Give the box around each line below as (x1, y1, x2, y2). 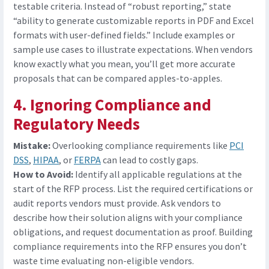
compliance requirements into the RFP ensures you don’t (13, 240, 247, 253)
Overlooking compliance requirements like (50, 139, 229, 152)
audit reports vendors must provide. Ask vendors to (13, 197, 221, 210)
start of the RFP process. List (13, 183, 134, 195)
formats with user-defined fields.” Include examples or (13, 29, 235, 41)
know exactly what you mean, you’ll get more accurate (13, 58, 235, 70)
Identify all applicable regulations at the (75, 168, 242, 181)
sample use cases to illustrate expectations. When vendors (13, 43, 253, 56)
